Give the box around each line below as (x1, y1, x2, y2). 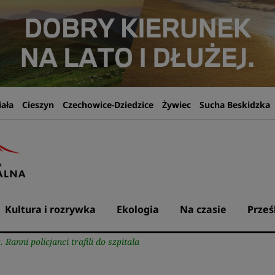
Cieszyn (21, 99, 54, 111)
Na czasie (179, 203, 227, 217)
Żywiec (161, 99, 191, 111)
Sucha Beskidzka (199, 99, 270, 111)
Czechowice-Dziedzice (62, 99, 153, 111)
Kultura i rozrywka (4, 203, 96, 217)
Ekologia (116, 203, 159, 217)
